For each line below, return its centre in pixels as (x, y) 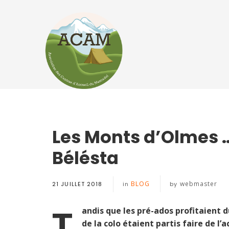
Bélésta (85, 158)
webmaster (199, 184)
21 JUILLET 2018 (77, 184)
